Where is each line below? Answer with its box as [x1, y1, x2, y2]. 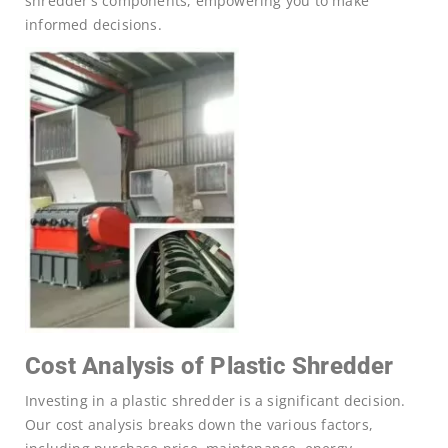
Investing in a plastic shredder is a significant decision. [25, 390, 406, 410]
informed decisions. [25, 15, 162, 35]
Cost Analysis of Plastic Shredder [25, 351, 394, 380]
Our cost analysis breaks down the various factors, [25, 414, 374, 434]
